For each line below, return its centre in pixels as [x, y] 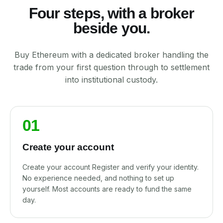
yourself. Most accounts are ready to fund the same [107, 189]
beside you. [111, 28]
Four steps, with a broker [111, 13]
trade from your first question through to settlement [111, 67]
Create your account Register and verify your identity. [111, 167]
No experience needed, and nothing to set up [98, 178]
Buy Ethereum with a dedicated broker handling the [111, 55]
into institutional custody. [111, 80]
